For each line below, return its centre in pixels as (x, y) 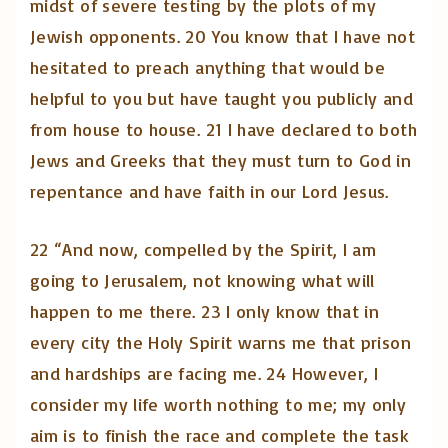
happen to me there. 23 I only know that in (205, 310)
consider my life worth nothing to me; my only (218, 403)
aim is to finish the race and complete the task (219, 434)
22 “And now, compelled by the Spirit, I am (203, 248)
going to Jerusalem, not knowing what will (202, 279)
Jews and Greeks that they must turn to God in (221, 159)
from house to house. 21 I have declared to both (223, 128)
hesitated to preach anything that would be (208, 66)
